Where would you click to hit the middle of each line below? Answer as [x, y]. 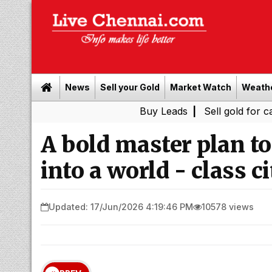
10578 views [228, 206]
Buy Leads [117, 111]
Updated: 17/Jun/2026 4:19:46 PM [121, 206]
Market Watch [201, 87]
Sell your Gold [130, 87]
